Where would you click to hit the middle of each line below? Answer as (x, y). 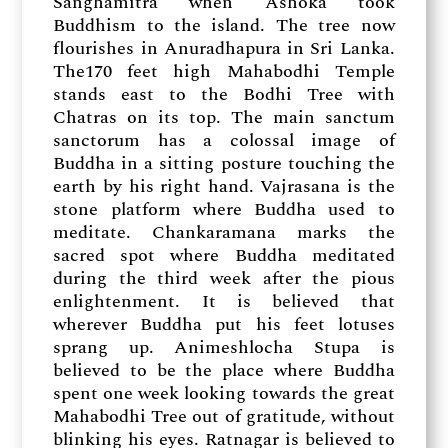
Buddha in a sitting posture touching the (224, 163)
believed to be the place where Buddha (224, 370)
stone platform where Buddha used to (224, 209)
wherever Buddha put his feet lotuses (224, 324)
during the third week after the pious (224, 278)
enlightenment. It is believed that (224, 301)
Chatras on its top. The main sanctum (224, 117)
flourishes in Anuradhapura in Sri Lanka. (224, 48)
